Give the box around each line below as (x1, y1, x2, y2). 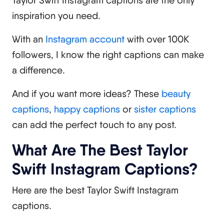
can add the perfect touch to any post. (12, 118, 176, 130)
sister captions (134, 102, 196, 115)
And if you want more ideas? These (12, 87, 161, 99)
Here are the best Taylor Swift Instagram (12, 183, 178, 196)
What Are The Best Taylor (12, 139, 188, 159)
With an (12, 32, 45, 45)
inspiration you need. (12, 9, 100, 21)
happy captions (54, 102, 120, 115)
